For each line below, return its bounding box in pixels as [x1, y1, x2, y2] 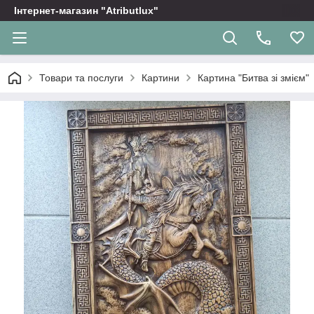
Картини [142, 72, 179, 83]
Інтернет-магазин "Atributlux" [14, 5, 158, 16]
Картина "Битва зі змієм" [198, 72, 309, 83]
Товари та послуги [39, 72, 123, 83]
